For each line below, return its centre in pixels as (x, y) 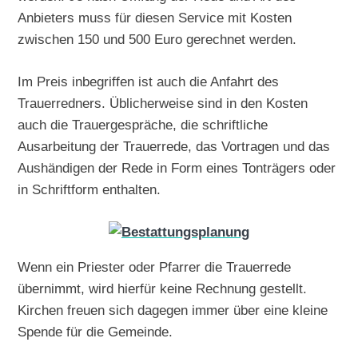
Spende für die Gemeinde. (95, 332)
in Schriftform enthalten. (89, 189)
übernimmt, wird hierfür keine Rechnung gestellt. (163, 289)
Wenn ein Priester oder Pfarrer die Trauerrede (155, 267)
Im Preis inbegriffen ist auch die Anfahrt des (149, 81)
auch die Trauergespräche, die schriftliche (143, 124)
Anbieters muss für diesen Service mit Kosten (155, 18)
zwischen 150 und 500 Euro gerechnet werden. (157, 40)
